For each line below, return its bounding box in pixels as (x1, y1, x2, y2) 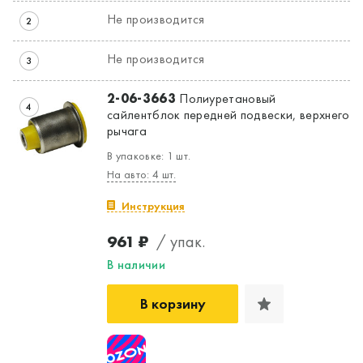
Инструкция (122, 198, 185, 213)
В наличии (107, 255, 165, 273)
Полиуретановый (175, 89, 276, 107)
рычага (107, 122, 147, 139)
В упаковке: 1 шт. (107, 147, 191, 163)
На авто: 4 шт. (107, 166, 177, 181)
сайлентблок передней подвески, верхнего (107, 105, 350, 123)
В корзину (139, 293, 206, 313)
